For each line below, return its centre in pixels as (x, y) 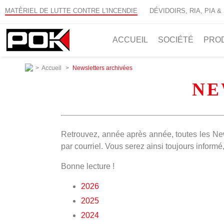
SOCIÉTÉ (176, 40)
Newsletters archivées (102, 68)
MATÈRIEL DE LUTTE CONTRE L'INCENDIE (71, 11)
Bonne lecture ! (88, 166)
